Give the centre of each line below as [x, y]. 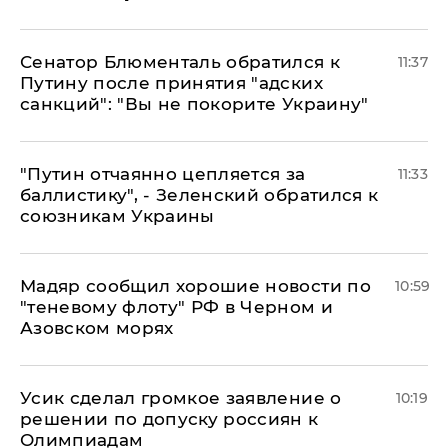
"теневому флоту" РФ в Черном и [177, 306]
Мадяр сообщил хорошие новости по [195, 285]
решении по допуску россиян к [169, 418]
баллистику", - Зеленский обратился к [199, 194]
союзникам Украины [117, 215]
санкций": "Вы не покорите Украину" [194, 103]
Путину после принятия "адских [171, 82]
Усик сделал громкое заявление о [181, 397]
